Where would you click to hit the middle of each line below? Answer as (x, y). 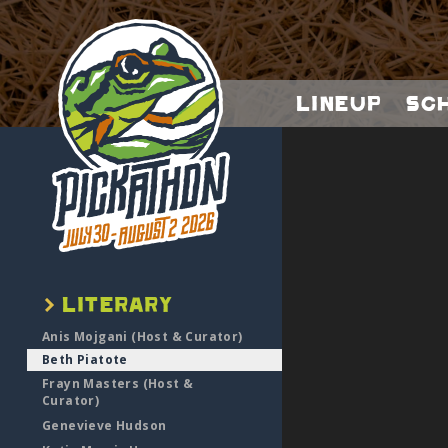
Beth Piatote (85, 359)
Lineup (337, 103)
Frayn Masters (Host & (118, 383)
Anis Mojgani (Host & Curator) (142, 336)
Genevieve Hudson (104, 425)
